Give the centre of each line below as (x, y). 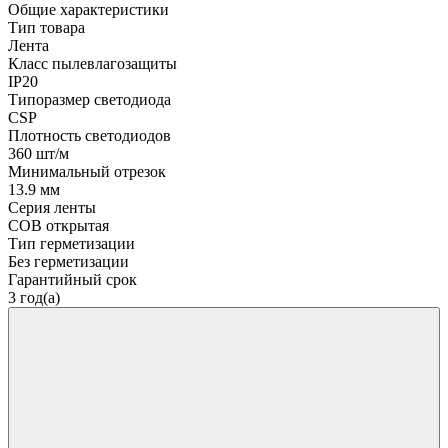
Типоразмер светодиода (89, 99)
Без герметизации (68, 261)
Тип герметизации (71, 243)
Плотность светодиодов (89, 135)
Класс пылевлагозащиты (92, 63)
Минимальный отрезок (87, 171)
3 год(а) (34, 297)
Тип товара (46, 27)
